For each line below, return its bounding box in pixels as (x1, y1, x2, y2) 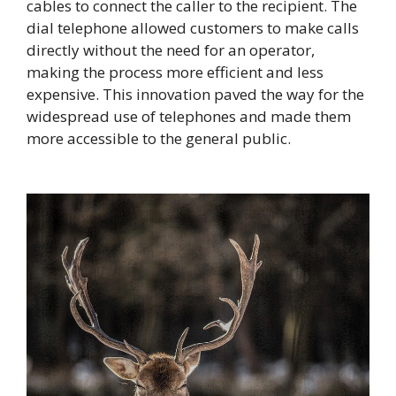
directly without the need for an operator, (27, 39, 315, 60)
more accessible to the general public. (27, 127, 291, 148)
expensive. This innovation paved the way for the (27, 83, 364, 104)
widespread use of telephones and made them (27, 105, 351, 126)
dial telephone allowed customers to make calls (27, 17, 359, 38)
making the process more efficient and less (27, 61, 324, 82)
